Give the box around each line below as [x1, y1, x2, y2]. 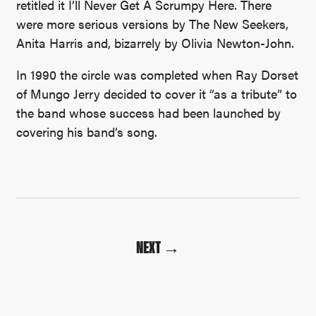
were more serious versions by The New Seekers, [16, 15, 289, 32]
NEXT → [136, 234, 180, 258]
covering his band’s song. [16, 123, 158, 140]
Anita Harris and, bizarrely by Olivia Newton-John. [16, 34, 295, 51]
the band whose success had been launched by [16, 104, 281, 121]
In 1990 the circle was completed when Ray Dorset [16, 66, 299, 83]
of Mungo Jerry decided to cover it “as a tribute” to [16, 85, 298, 102]
